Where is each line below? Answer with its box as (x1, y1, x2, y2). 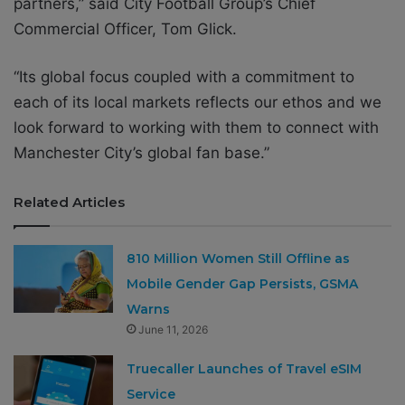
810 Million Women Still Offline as (127, 250, 351, 268)
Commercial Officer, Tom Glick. (14, 20, 237, 39)
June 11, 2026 (138, 323, 209, 337)
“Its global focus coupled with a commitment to (14, 68, 354, 87)
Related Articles (14, 193, 125, 212)
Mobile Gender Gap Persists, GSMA (127, 276, 359, 293)
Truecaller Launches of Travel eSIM (127, 361, 363, 378)
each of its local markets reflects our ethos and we (14, 93, 381, 112)
